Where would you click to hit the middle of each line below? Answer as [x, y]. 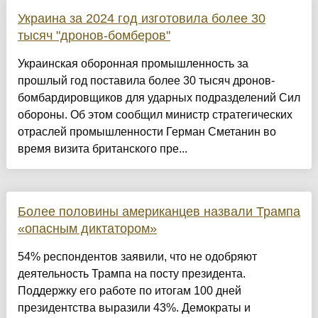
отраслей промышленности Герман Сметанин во [147, 132]
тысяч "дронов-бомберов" [94, 36]
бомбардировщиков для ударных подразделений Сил [159, 98]
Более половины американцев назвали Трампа [159, 212]
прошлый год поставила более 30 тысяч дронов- [146, 81]
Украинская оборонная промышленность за [133, 64]
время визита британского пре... [102, 149]
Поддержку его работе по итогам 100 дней [129, 291]
